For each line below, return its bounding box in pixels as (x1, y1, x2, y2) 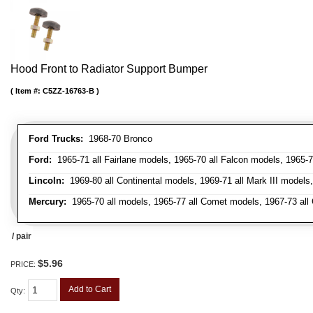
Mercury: (29, 196, 66, 207)
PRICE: (10, 259, 38, 268)
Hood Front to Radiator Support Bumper (10, 62, 208, 75)
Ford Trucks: (29, 133, 83, 144)
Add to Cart (68, 284, 111, 294)
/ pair (12, 231, 31, 241)
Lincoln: (29, 175, 64, 186)
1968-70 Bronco (83, 133, 152, 144)
